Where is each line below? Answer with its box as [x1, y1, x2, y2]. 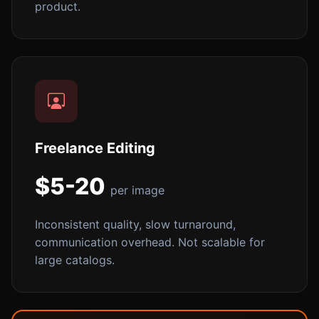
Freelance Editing [35, 139, 155, 157]
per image [110, 182, 164, 197]
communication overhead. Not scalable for [35, 234, 265, 249]
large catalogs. [35, 252, 115, 267]
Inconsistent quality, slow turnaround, [35, 216, 236, 231]
